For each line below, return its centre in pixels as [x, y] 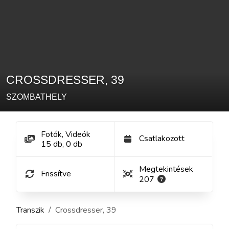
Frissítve [56, 174]
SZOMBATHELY [37, 97]
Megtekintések [166, 169]
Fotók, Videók [66, 135]
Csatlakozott [162, 139]
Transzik [30, 210]
